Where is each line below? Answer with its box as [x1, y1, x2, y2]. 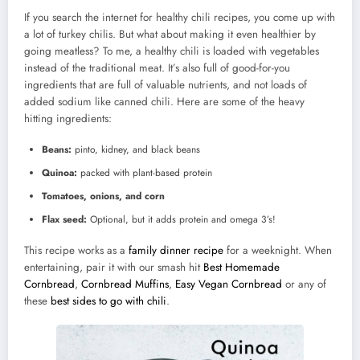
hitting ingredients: [24, 110, 112, 126]
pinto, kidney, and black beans [75, 141, 200, 157]
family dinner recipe [129, 242, 223, 258]
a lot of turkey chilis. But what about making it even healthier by [24, 26, 316, 42]
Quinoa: [42, 165, 80, 180]
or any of [282, 276, 326, 292]
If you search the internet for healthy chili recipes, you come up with [24, 9, 335, 25]
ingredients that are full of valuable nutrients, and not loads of [24, 76, 307, 92]
